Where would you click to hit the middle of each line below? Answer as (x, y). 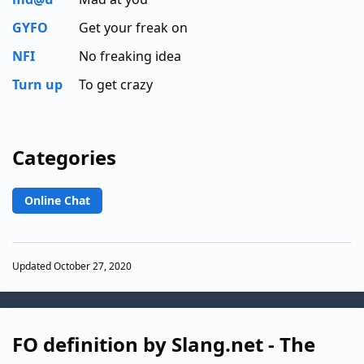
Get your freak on (133, 27)
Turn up (37, 84)
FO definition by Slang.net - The (164, 344)
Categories (64, 157)
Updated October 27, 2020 (72, 266)
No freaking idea (130, 56)
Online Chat (57, 200)
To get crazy (116, 84)
